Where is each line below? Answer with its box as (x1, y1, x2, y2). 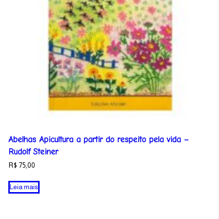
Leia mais (10, 183, 39, 191)
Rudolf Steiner (8, 147, 59, 156)
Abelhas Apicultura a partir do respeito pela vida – (8, 134, 189, 144)
